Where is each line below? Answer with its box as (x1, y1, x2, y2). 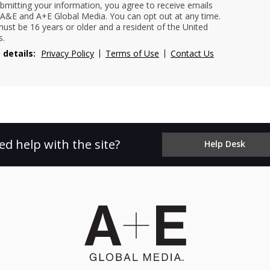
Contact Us (171, 48, 214, 60)
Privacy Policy (41, 48, 94, 60)
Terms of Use (105, 48, 159, 60)
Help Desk (204, 138, 245, 150)
